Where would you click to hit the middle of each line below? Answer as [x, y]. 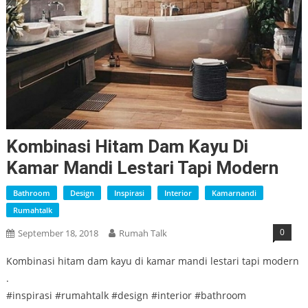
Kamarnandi [234, 193]
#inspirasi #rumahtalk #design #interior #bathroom [126, 296]
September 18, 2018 [58, 233]
